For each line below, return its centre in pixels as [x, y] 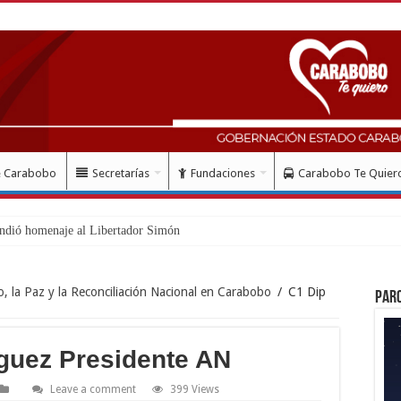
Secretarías [121, 173]
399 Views [195, 389]
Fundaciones [223, 173]
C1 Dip [307, 291]
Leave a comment [93, 389]
